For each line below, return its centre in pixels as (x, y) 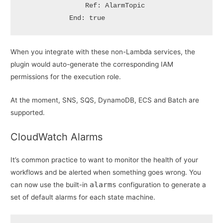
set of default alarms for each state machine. (83, 197)
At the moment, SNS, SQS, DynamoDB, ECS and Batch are (105, 100)
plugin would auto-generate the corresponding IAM (92, 64)
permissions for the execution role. (66, 77)
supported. (28, 113)
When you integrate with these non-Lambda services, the (103, 52)
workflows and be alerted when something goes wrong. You (106, 172)
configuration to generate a (162, 185)
